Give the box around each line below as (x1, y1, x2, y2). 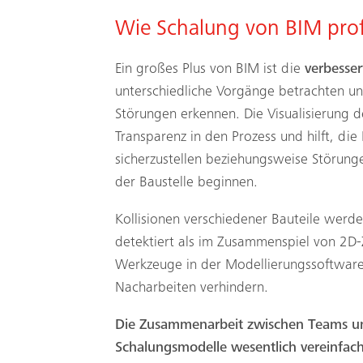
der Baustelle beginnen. (115, 175, 258, 190)
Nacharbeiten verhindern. (115, 280, 268, 296)
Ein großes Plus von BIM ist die (115, 62, 305, 77)
